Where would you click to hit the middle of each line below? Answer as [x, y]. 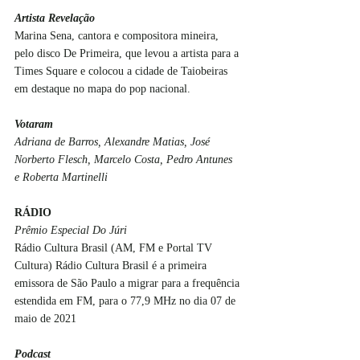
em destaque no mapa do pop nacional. [102, 88]
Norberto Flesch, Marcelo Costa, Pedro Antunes [125, 159]
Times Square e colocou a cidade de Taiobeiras [123, 71]
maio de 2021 [45, 318]
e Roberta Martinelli [63, 177]
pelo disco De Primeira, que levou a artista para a [128, 53]
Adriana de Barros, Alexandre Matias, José [114, 141]
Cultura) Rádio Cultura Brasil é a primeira [112, 265]
